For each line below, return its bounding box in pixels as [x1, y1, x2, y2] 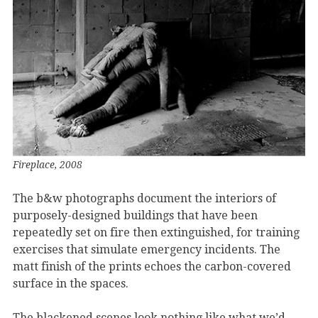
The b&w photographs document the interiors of [13, 191, 276, 205]
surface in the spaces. [13, 276, 128, 290]
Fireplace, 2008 [13, 158, 82, 170]
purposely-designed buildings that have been [13, 208, 258, 222]
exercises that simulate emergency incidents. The [13, 242, 280, 256]
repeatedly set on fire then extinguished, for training [13, 225, 300, 239]
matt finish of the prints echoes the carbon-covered [13, 259, 291, 273]
